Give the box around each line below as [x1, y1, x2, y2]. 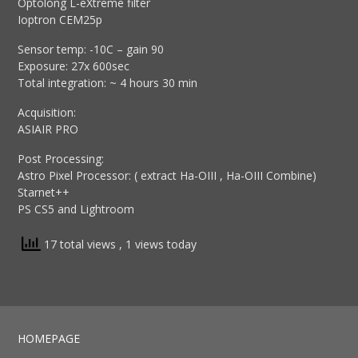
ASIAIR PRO [18, 121, 79, 137]
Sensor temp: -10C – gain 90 [18, 42, 165, 58]
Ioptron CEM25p [18, 12, 103, 28]
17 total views [41, 237, 120, 253]
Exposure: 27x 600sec [18, 58, 130, 74]
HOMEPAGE [18, 331, 81, 347]
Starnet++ [18, 185, 70, 201]
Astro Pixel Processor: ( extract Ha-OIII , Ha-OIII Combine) [18, 168, 317, 184]
